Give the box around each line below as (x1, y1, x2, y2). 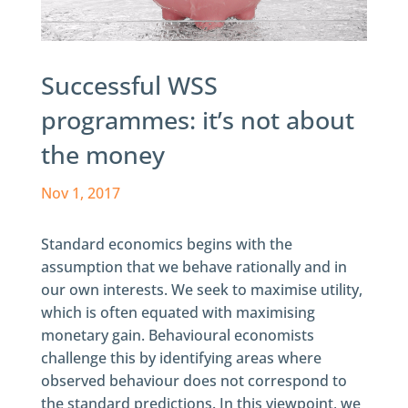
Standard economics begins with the (40, 234, 292, 254)
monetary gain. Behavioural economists (40, 325, 314, 345)
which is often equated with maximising (40, 302, 315, 322)
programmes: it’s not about (40, 103, 354, 137)
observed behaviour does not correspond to (40, 371, 347, 391)
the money (40, 138, 165, 171)
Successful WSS (40, 68, 218, 102)
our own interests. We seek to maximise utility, (40, 280, 362, 300)
